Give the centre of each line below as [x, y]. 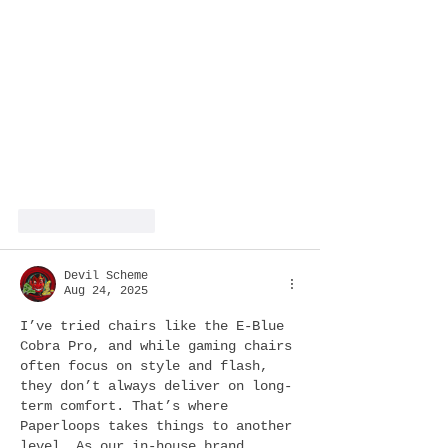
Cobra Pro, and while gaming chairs [160, 345]
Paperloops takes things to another [160, 425]
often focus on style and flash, [148, 365]
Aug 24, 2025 [106, 290]
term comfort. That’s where [128, 405]
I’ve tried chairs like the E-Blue [156, 325]
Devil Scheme [106, 275]
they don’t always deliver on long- [156, 385]
